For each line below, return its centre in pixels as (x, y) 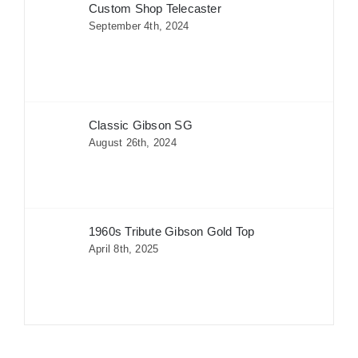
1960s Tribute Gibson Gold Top (171, 232)
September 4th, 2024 (139, 26)
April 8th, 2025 (123, 249)
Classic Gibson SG (140, 125)
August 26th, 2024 (132, 143)
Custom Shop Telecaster (155, 9)
